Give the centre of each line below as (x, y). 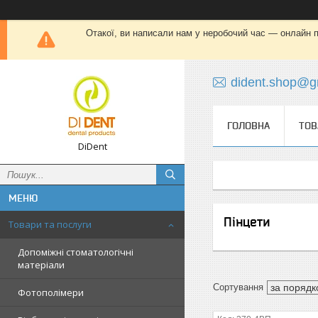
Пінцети (247, 222)
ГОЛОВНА (248, 126)
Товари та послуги (50, 224)
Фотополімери (51, 292)
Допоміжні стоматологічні (76, 252)
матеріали (41, 265)
